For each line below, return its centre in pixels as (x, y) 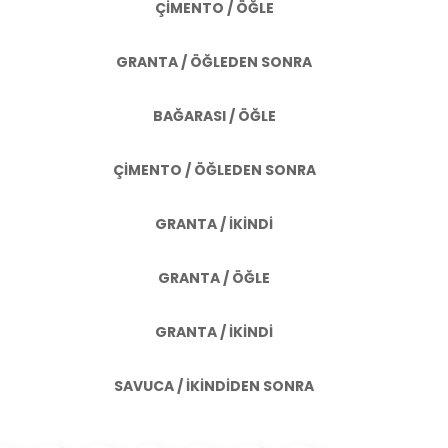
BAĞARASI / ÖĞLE (214, 116)
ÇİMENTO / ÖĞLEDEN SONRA (214, 170)
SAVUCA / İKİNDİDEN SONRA (214, 386)
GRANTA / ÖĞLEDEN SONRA (214, 62)
